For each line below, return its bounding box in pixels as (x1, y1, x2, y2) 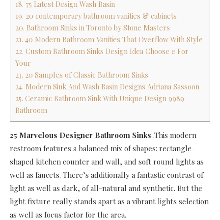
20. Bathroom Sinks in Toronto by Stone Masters (15, 23, 170, 33)
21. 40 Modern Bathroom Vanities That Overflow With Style (15, 35, 203, 45)
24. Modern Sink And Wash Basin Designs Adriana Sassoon (15, 82, 199, 92)
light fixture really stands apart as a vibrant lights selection (10, 196, 209, 207)
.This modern (153, 130, 196, 140)
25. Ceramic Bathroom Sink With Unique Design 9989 (15, 94, 184, 104)
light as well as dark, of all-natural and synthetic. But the (10, 183, 202, 193)
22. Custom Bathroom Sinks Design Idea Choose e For (15, 47, 189, 56)
